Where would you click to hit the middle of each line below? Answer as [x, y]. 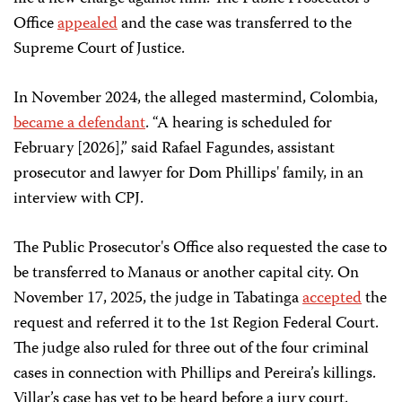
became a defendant [79, 124]
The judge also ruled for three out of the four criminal [191, 349]
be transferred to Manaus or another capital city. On [186, 274]
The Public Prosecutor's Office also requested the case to [200, 249]
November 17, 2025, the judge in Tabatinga [158, 299]
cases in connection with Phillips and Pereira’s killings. [195, 374]
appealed [87, 24]
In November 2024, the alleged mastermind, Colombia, [196, 99]
